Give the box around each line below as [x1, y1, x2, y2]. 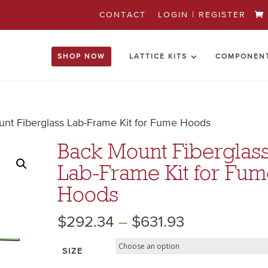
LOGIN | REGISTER [158, 10, 246, 19]
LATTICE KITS [129, 53, 188, 60]
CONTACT [99, 10, 147, 19]
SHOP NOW [57, 53, 106, 60]
